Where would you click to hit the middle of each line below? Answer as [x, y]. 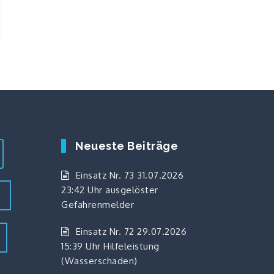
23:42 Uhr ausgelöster [110, 190]
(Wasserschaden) [99, 261]
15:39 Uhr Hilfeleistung [110, 246]
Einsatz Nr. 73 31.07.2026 [129, 175]
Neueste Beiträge [127, 146]
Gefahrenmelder [98, 204]
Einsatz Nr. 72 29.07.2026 [131, 231]
